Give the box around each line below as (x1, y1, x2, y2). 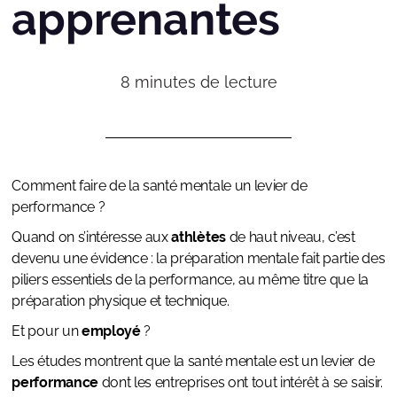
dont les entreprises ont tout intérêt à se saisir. (97, 374, 383, 392)
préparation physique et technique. (12, 292, 230, 310)
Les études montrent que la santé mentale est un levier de (12, 353, 375, 370)
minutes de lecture (134, 73, 277, 92)
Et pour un (12, 323, 82, 340)
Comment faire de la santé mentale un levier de (12, 177, 307, 195)
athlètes (171, 229, 226, 246)
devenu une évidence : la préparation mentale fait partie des (12, 250, 385, 268)
